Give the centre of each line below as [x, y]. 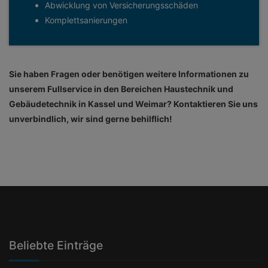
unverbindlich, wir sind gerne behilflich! [91, 119]
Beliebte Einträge [56, 245]
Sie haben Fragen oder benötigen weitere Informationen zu [129, 74]
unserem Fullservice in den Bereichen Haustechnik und [121, 89]
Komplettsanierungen [86, 20]
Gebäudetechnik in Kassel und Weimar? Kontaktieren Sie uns [133, 104]
